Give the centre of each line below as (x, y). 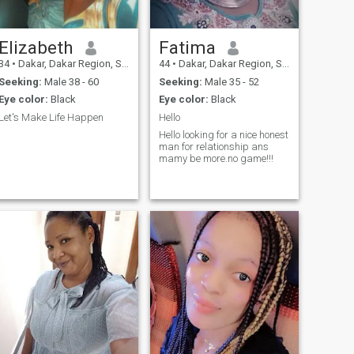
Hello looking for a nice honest (223, 135)
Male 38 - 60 (70, 81)
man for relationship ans (213, 147)
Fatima (187, 48)
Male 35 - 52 (230, 81)
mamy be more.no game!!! (216, 159)
